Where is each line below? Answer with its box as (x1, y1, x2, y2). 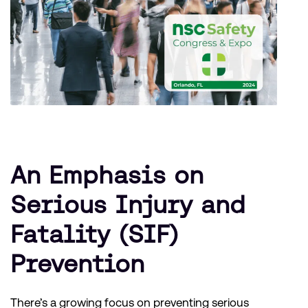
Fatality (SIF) (10, 220, 179, 249)
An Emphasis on (10, 161, 203, 190)
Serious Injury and (10, 190, 245, 219)
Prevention (10, 250, 144, 278)
